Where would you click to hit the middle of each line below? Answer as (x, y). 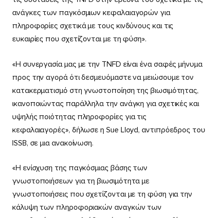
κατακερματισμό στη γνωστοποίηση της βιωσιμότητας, (106, 90)
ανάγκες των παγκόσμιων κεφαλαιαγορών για (91, 13)
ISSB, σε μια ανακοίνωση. (53, 143)
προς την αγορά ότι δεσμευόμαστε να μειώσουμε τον (103, 77)
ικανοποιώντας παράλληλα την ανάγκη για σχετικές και (106, 103)
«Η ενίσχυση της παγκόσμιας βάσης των (80, 168)
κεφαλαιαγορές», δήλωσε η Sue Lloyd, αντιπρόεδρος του (109, 130)
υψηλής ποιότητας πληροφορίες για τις (80, 117)
